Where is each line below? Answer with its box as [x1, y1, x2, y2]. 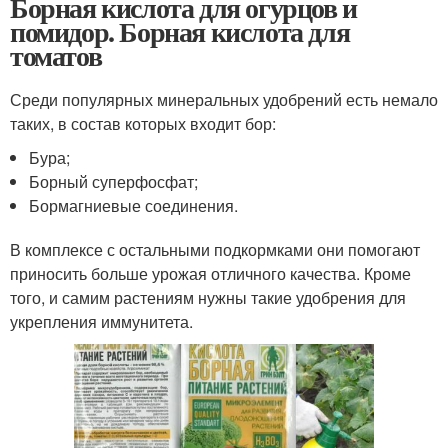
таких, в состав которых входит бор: [10, 111, 276, 135]
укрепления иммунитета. [10, 309, 193, 333]
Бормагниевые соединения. [29, 193, 239, 217]
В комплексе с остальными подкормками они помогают [10, 237, 420, 261]
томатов [10, 34, 102, 76]
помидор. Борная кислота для [10, 10, 350, 52]
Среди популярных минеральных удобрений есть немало [10, 87, 438, 111]
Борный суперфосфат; [29, 169, 199, 193]
